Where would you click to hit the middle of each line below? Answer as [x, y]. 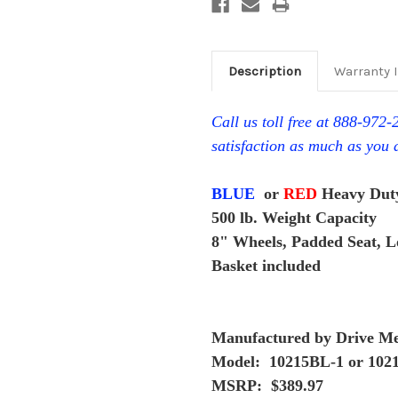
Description [264, 72]
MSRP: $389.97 [267, 386]
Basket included [268, 266]
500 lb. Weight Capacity [294, 218]
